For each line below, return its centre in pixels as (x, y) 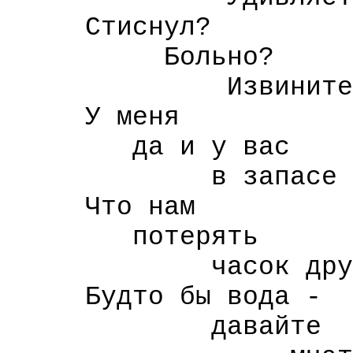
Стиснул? (109, 28)
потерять (132, 237)
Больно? (140, 58)
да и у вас (148, 147)
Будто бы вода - (164, 297)
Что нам (101, 207)
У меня (93, 117)
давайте (164, 327)
